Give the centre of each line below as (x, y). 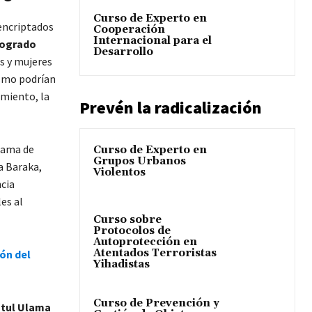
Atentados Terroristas (155, 253)
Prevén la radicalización (171, 107)
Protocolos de (132, 231)
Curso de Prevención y (156, 303)
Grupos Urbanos (140, 161)
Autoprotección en (145, 242)
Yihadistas (122, 264)
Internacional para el (153, 40)
